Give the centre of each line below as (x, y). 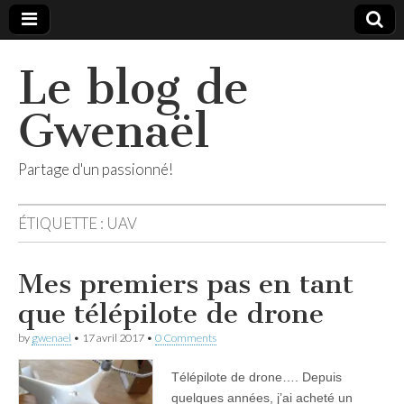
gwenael (51, 338)
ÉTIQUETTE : (62, 223)
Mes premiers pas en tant (186, 284)
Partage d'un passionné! (96, 169)
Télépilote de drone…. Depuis (257, 377)
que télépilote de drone (171, 314)
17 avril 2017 (113, 338)
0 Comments (186, 338)
